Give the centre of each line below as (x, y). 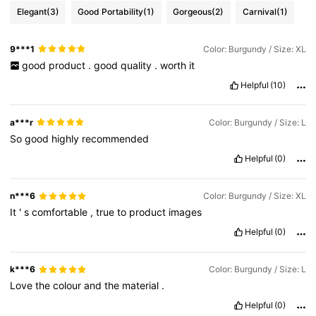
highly (67, 139)
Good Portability (111, 12)
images (186, 212)
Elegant (31, 12)
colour (69, 286)
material (142, 286)
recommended (116, 139)
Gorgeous (193, 12)
